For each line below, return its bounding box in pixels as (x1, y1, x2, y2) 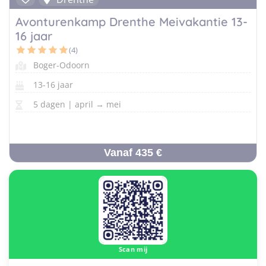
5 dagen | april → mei (33, 99, 121, 110)
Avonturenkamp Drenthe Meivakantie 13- (15, 14, 248, 29)
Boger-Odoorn (33, 59, 90, 71)
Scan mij (118, 244, 148, 254)
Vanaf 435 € (104, 147, 162, 159)
